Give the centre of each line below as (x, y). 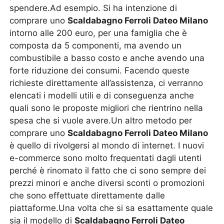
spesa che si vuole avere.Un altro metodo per (101, 120)
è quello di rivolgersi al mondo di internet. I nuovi (107, 145)
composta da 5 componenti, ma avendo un (96, 45)
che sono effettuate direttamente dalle (87, 195)
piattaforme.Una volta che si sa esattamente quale (111, 208)
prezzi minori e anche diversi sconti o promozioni (107, 183)
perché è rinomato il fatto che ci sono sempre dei (108, 170)
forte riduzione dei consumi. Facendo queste (100, 70)
